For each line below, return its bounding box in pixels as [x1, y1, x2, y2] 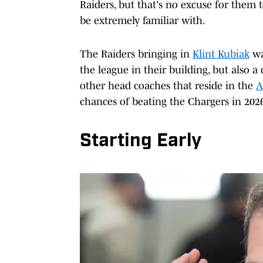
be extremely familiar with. [80, 14, 205, 26]
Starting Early [80, 131, 201, 151]
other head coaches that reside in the [80, 79, 256, 92]
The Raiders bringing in [80, 48, 193, 60]
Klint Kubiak [193, 48, 249, 60]
